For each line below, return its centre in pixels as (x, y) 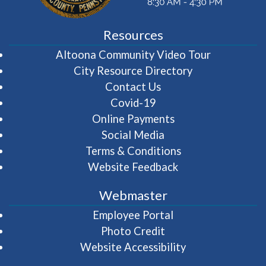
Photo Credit (133, 231)
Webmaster (133, 195)
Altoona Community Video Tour (133, 54)
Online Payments (133, 118)
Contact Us (133, 86)
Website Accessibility (133, 247)
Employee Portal (133, 215)
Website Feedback (133, 167)
